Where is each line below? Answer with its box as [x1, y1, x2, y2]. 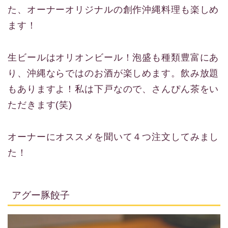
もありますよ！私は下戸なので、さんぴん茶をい [8, 83, 219, 94]
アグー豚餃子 [12, 189, 70, 201]
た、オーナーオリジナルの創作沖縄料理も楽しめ [8, 4, 219, 15]
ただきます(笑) [8, 99, 73, 110]
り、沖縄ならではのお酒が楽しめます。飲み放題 [8, 68, 219, 78]
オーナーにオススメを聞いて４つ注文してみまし [8, 131, 219, 142]
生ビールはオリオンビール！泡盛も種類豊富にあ [8, 52, 219, 63]
